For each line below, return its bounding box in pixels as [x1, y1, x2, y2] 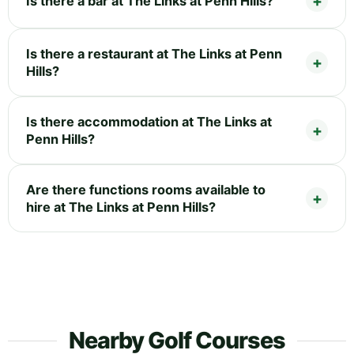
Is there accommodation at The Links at [26, 114, 272, 130]
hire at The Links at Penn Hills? [26, 199, 216, 216]
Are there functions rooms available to [26, 182, 265, 198]
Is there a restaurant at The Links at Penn [26, 46, 282, 62]
